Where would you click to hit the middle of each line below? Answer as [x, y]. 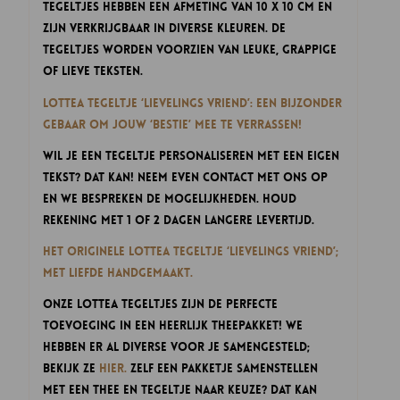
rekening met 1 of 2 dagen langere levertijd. [179, 220]
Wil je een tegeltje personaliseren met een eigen [192, 155]
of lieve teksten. [93, 71]
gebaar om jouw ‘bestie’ [119, 124]
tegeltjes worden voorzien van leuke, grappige [190, 50]
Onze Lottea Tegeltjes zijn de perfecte [161, 304]
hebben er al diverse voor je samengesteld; [177, 346]
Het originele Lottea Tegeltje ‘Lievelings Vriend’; [191, 251]
